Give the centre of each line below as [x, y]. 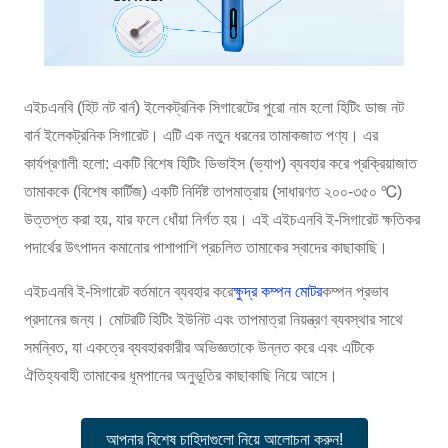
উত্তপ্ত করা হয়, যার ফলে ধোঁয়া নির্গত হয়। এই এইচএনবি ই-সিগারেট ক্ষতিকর [222, 219]
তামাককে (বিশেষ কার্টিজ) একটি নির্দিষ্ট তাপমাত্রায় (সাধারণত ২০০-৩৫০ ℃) [213, 191]
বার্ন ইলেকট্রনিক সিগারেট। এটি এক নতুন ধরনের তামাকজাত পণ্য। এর [201, 135]
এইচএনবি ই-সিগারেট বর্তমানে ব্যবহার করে [129, 291]
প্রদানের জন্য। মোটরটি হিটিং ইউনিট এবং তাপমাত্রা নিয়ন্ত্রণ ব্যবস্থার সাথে [214, 319]
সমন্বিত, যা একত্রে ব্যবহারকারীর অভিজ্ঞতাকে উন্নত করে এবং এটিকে [199, 347]
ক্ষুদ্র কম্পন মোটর [278, 291]
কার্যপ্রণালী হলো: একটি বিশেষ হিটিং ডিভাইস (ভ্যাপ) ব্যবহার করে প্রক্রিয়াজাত [221, 163]
